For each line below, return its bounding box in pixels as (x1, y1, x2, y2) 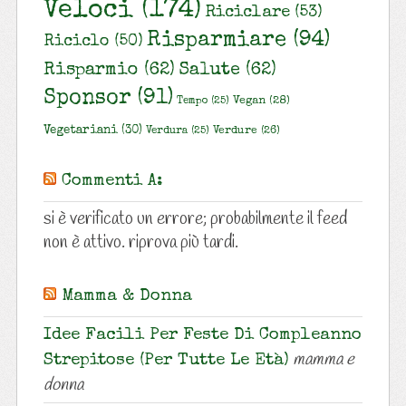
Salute (178, 62, 240, 81)
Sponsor (43, 89, 131, 111)
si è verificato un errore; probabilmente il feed (43, 208, 347, 232)
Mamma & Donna (61, 288, 192, 306)
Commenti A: (61, 173, 162, 191)
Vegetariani (43, 125, 118, 138)
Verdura (145, 126, 188, 137)
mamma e (292, 348, 354, 372)
